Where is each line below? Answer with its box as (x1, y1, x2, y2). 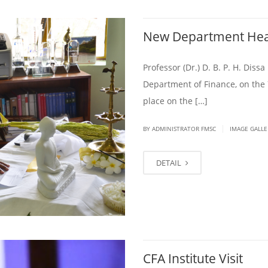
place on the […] (143, 95, 208, 106)
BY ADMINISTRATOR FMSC (143, 124, 218, 133)
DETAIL (156, 157, 183, 168)
